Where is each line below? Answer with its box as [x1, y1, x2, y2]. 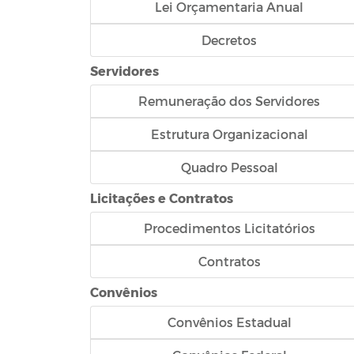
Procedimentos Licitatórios [143, 220, 315, 235]
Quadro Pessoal [180, 159, 278, 175]
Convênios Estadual [167, 314, 292, 330]
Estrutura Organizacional [150, 126, 308, 141]
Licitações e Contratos [90, 190, 233, 205]
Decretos [201, 32, 257, 47]
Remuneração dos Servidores [138, 92, 320, 108]
